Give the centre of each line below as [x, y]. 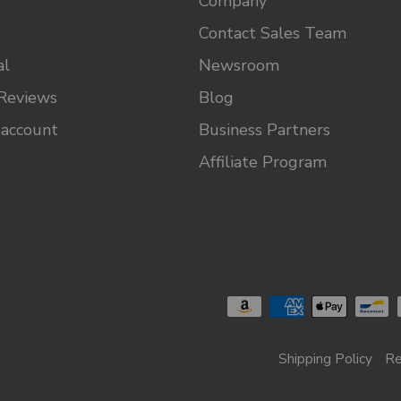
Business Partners [264, 130]
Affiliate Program [262, 162]
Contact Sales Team [272, 34]
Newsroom [239, 66]
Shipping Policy [325, 359]
